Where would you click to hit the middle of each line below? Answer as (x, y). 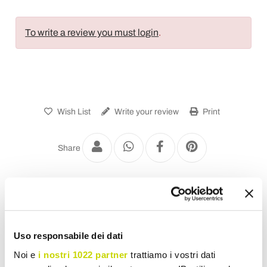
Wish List (73, 111)
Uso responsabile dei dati (69, 235)
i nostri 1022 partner (83, 254)
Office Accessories (140, 196)
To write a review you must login (92, 32)
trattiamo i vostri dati (172, 254)
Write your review (146, 111)
